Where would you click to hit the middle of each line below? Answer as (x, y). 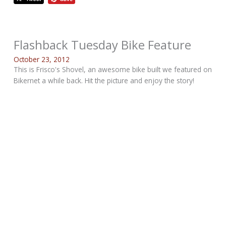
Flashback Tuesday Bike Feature (103, 45)
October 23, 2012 (42, 59)
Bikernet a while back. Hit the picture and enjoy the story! (104, 80)
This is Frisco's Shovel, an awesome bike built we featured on (113, 69)
